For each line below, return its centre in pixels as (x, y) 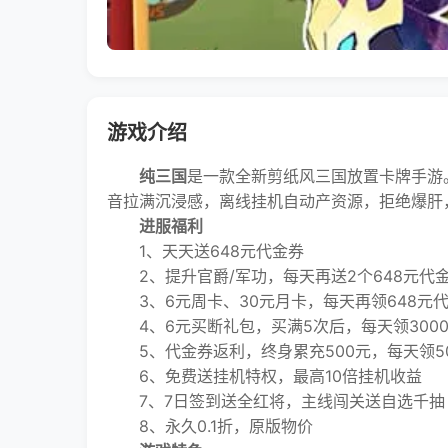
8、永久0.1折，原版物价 (210, 426)
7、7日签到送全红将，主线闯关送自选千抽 (276, 401)
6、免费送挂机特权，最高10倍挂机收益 (264, 376)
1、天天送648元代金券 (205, 251)
